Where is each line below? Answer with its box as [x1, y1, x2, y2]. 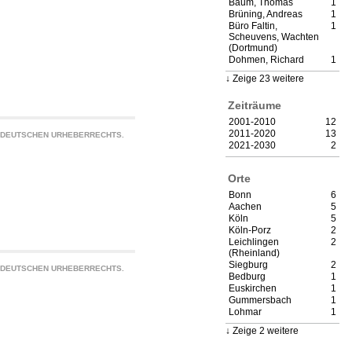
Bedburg [229, 271, 266, 283]
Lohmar [229, 306, 262, 318]
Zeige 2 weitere [233, 325, 299, 337]
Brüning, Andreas [229, 9, 302, 20]
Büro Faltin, [229, 20, 277, 32]
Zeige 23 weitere [233, 73, 304, 85]
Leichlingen [229, 236, 279, 248]
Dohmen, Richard [229, 54, 304, 66]
